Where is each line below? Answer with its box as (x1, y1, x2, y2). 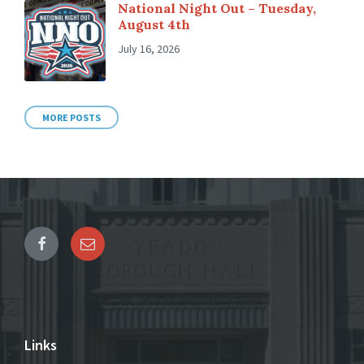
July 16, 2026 (118, 41, 180, 56)
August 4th (118, 15, 190, 32)
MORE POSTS (42, 110, 101, 123)
